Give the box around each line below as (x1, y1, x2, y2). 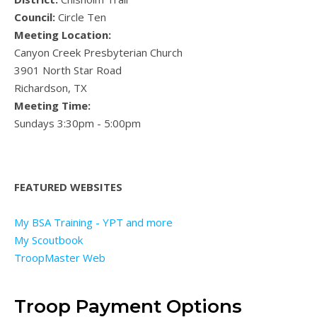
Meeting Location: (14, 27, 111, 42)
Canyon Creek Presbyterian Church (14, 45, 183, 59)
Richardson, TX (14, 80, 87, 95)
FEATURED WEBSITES (14, 179, 122, 194)
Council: (14, 9, 55, 24)
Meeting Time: (14, 98, 91, 113)
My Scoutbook (14, 232, 83, 247)
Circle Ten (55, 9, 106, 24)
